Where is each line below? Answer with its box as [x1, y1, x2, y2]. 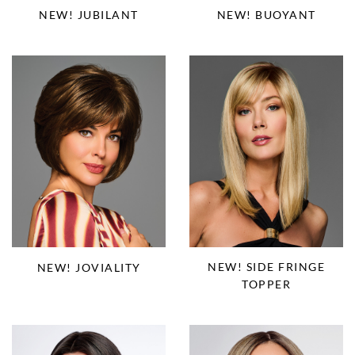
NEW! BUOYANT [216, 7, 316, 21]
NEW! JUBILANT [39, 7, 139, 21]
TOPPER [242, 277, 291, 292]
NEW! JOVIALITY [36, 260, 141, 274]
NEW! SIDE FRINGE [208, 260, 325, 274]
